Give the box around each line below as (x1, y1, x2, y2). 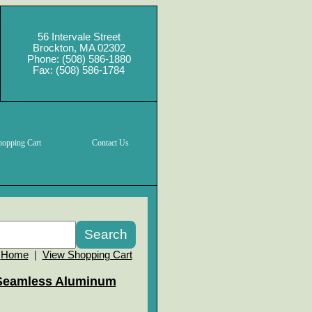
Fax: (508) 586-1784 (33, 65, 125, 76)
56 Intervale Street (37, 31, 120, 42)
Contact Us (91, 138, 129, 148)
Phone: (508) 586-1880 (26, 54, 131, 65)
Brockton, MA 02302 (32, 42, 125, 54)
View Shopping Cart (42, 249, 132, 260)
